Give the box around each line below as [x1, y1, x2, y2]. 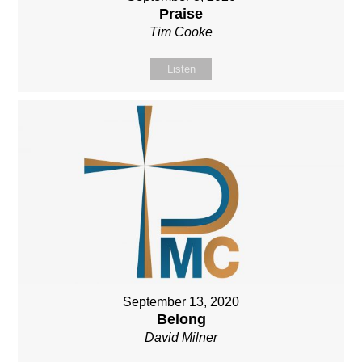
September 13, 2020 [123, 294, 239, 309]
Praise [159, 5, 203, 22]
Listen [166, 62, 196, 75]
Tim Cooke [149, 24, 213, 39]
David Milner [145, 330, 217, 344]
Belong [156, 310, 206, 327]
